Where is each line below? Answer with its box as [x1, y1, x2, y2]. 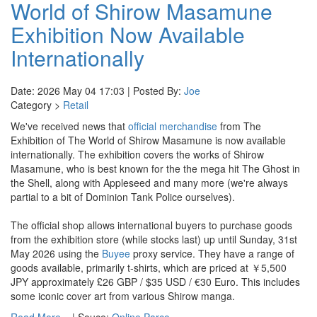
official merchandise [128, 119, 217, 133]
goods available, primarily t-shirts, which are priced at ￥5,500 [11, 260, 287, 275]
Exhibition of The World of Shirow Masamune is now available [11, 133, 286, 147]
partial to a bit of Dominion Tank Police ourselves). [11, 190, 235, 204]
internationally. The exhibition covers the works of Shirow [11, 147, 264, 161]
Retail [63, 98, 88, 112]
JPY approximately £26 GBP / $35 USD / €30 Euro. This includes [11, 275, 300, 289]
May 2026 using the [11, 246, 102, 260]
